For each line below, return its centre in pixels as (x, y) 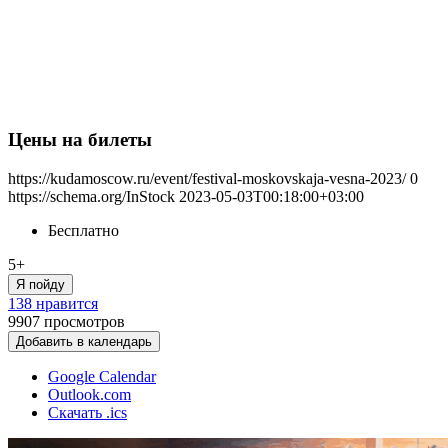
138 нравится (53, 303)
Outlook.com (89, 394)
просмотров (84, 321)
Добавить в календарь (84, 341)
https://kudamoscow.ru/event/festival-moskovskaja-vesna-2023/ (207, 178)
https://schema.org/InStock (91, 196)
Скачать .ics (87, 412)
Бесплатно (83, 230)
